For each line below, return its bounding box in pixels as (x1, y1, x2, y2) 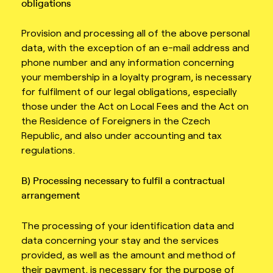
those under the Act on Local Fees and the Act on (21, 100, 249, 112)
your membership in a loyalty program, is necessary (21, 71, 252, 83)
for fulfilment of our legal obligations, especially (21, 85, 237, 97)
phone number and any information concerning (21, 56, 234, 68)
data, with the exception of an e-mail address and (21, 41, 249, 54)
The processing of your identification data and (21, 219, 234, 231)
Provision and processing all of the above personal (21, 27, 250, 39)
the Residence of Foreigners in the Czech (21, 115, 210, 127)
